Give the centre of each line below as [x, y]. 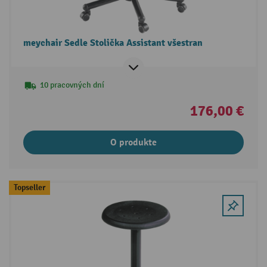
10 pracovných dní [72, 85]
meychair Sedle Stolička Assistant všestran [113, 43]
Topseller [29, 187]
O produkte [133, 143]
